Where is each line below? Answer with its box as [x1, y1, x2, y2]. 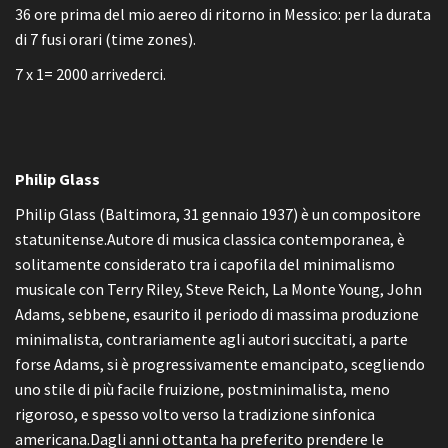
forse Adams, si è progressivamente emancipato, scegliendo [15, 354, 425, 374]
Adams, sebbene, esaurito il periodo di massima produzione [15, 304, 419, 324]
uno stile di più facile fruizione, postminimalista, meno [15, 379, 390, 399]
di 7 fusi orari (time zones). [15, 29, 196, 49]
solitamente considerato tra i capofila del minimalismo [15, 254, 395, 274]
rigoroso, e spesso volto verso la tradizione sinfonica [15, 404, 375, 424]
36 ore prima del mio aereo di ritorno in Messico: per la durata [15, 4, 431, 24]
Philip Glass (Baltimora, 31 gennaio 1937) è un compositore [15, 204, 421, 224]
